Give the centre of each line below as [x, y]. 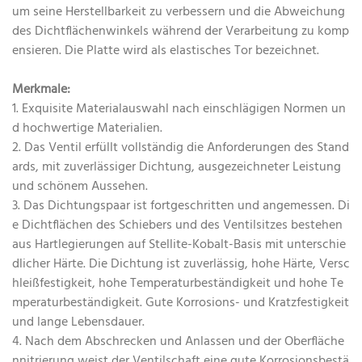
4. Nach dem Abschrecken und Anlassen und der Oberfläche [178, 342]
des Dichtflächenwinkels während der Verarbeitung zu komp [181, 32]
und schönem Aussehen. [80, 187]
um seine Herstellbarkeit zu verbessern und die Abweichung [179, 13]
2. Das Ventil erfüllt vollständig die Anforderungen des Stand [181, 148]
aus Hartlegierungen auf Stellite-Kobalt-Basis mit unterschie [179, 245]
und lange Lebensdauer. [78, 323]
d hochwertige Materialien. [87, 129]
